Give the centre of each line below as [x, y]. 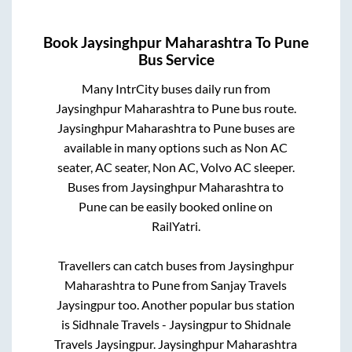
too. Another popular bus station [205, 305]
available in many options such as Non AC [176, 148]
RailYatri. [176, 226]
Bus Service [176, 60]
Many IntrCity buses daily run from [176, 89]
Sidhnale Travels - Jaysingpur [150, 324]
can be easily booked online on [190, 207]
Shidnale [267, 324]
